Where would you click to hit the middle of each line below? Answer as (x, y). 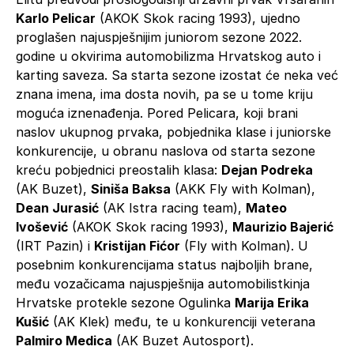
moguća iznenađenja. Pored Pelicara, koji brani (157, 113)
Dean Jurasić (57, 207)
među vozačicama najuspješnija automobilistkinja (163, 283)
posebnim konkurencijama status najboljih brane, (164, 264)
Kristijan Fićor (137, 245)
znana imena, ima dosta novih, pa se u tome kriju (164, 94)
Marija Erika (272, 302)
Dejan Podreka (267, 169)
